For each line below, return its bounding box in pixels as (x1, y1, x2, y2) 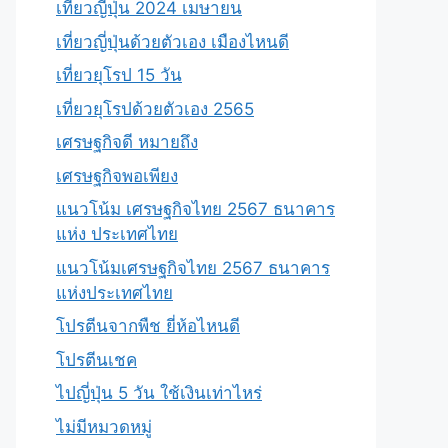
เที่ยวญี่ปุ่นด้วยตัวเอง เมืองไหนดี (56, 31, 289, 52)
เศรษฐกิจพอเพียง (56, 165, 178, 186)
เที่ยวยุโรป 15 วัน (56, 65, 182, 85)
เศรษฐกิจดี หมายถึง (56, 132, 198, 152)
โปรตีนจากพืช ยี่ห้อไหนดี (56, 316, 240, 336)
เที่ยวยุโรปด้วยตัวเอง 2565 (56, 98, 254, 119)
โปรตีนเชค (56, 349, 137, 370)
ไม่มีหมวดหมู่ (56, 416, 152, 437)
